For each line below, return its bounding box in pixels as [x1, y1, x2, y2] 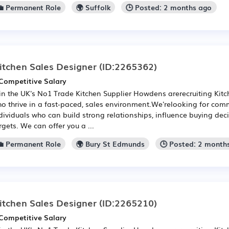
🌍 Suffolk [76, 2, 111, 13]
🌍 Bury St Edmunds [76, 138, 145, 149]
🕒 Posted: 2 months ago [126, 2, 212, 13]
